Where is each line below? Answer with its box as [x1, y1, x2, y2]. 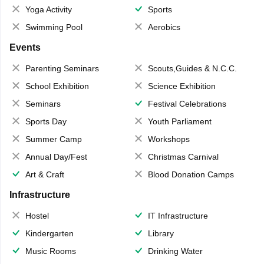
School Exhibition [25, 81, 89, 91]
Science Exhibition [148, 81, 216, 91]
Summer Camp [25, 134, 82, 144]
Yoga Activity [25, 5, 72, 15]
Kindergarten [25, 229, 74, 239]
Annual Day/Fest [25, 152, 87, 162]
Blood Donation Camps [148, 170, 234, 180]
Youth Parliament [148, 117, 212, 127]
